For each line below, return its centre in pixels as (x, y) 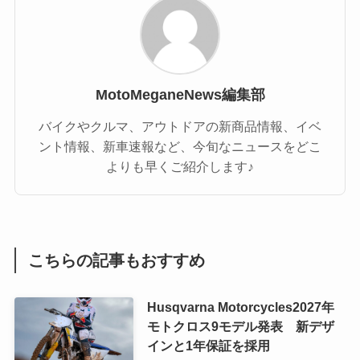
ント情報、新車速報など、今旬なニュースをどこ (180, 146)
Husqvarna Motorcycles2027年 (240, 307)
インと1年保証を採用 (208, 346)
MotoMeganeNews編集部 (180, 94)
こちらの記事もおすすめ (117, 260)
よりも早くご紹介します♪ (180, 166)
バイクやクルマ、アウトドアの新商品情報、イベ (180, 126)
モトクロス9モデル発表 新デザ (240, 327)
